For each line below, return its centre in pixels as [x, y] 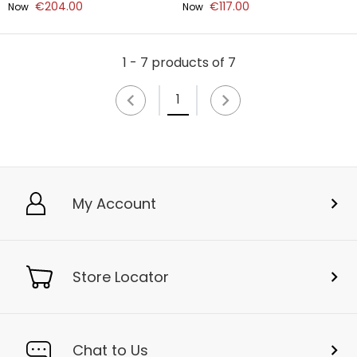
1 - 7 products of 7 [179, 63]
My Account [114, 204]
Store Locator [121, 277]
